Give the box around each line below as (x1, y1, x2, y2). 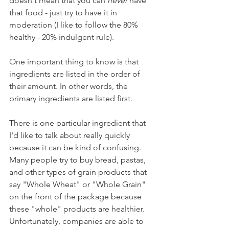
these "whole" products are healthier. (9, 203, 147, 214)
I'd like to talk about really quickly (9, 130, 132, 140)
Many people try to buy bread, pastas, (9, 154, 148, 165)
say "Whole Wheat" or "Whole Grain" (9, 179, 148, 189)
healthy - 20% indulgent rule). (9, 32, 114, 42)
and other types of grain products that (9, 167, 149, 177)
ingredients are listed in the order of (9, 68, 142, 79)
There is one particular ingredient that (9, 118, 148, 128)
